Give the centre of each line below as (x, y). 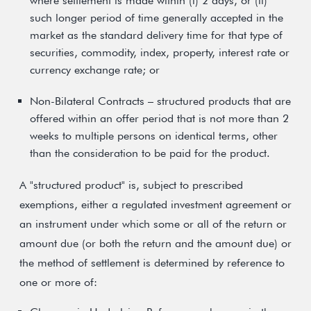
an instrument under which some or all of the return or (153, 224)
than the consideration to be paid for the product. (150, 153)
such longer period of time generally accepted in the (157, 18)
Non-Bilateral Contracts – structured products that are (160, 101)
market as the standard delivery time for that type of (156, 35)
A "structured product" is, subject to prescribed (131, 185)
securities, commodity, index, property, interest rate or (160, 52)
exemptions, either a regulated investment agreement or (155, 204)
